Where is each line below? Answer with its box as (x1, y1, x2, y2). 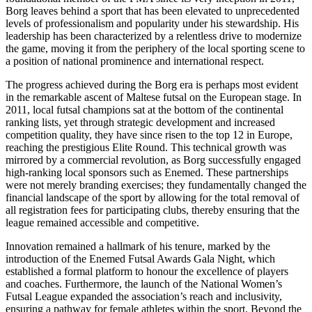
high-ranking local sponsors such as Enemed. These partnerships (6, 166, 288, 178)
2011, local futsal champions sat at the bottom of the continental (6, 103, 283, 116)
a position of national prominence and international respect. (6, 54, 264, 67)
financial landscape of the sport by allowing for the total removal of (6, 191, 299, 203)
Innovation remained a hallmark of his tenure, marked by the (6, 240, 270, 252)
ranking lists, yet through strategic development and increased (6, 116, 275, 128)
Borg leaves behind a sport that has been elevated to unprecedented (6, 4, 299, 17)
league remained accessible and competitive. (6, 216, 199, 228)
